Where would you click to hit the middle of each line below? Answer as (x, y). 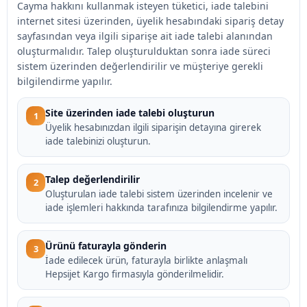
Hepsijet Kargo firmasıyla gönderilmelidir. (135, 274)
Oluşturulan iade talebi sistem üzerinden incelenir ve (159, 194)
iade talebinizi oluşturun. (98, 141)
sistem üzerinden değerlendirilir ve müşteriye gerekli (140, 66)
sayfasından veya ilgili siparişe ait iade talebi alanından (145, 36)
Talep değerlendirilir (93, 179)
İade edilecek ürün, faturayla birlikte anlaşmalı (146, 260)
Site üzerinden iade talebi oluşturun (130, 113)
